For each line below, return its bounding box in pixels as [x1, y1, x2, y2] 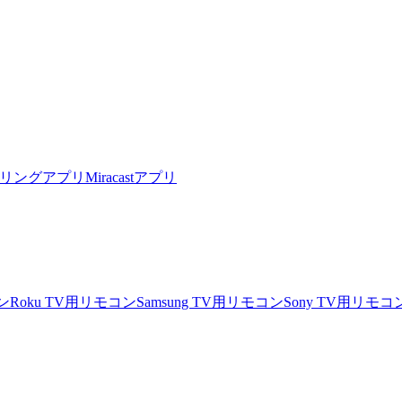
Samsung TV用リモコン [136, 294, 284, 310]
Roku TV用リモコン [10, 294, 136, 310]
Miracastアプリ [85, 170, 177, 185]
